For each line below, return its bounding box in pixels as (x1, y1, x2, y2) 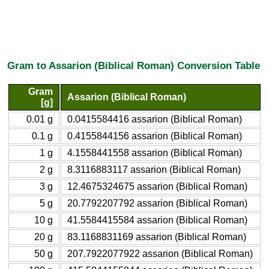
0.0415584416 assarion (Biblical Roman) (67, 113, 242, 124)
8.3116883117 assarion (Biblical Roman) (67, 164, 241, 175)
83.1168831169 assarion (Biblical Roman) (67, 231, 246, 242)
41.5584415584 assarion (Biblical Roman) (67, 214, 247, 225)
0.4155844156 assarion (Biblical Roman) (67, 130, 242, 141)
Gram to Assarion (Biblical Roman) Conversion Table (7, 59, 260, 72)
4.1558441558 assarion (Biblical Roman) (67, 147, 242, 158)
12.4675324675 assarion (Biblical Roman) (67, 181, 247, 192)
